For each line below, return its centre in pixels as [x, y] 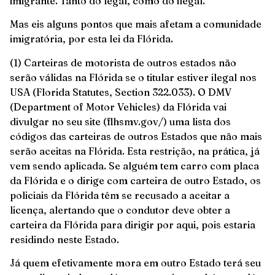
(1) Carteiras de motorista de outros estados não [123, 62]
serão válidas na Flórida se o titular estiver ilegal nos [133, 77]
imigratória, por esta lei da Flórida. [91, 39]
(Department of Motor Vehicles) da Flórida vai [118, 107]
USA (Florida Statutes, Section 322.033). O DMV [121, 92]
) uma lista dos [197, 121]
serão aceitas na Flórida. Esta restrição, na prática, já [135, 151]
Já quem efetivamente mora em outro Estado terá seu [135, 263]
